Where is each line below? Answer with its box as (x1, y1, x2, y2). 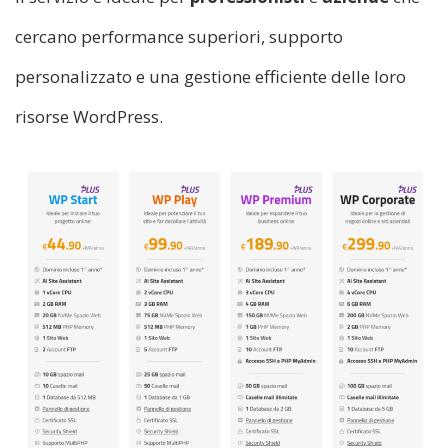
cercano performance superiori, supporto (15, 25, 343, 49)
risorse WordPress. (15, 105, 163, 129)
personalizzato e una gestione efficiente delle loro (15, 65, 406, 89)
